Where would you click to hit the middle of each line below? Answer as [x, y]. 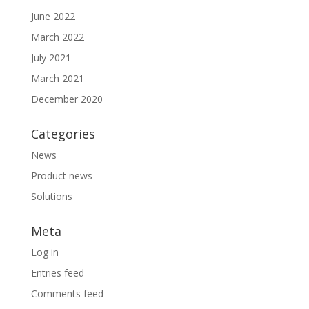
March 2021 [57, 79]
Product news [61, 176]
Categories [63, 134]
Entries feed [57, 273]
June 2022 [53, 17]
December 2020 [67, 99]
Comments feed [67, 294]
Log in [44, 252]
